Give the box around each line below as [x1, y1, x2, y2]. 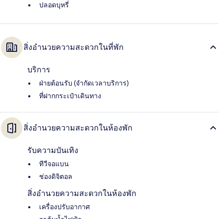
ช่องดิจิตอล [39, 172, 72, 181]
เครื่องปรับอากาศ [39, 202, 90, 212]
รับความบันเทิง [27, 146, 78, 155]
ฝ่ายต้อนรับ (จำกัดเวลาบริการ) [39, 79, 129, 88]
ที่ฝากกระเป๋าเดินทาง [39, 91, 101, 101]
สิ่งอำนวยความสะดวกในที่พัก [23, 43, 124, 52]
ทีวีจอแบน [39, 159, 69, 169]
